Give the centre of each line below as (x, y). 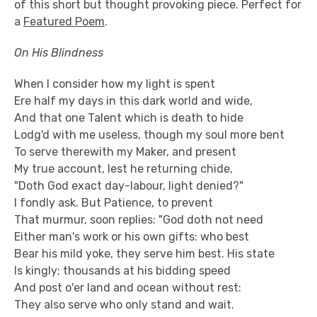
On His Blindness (59, 53)
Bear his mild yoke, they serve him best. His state (144, 254)
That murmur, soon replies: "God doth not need (139, 220)
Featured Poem (64, 22)
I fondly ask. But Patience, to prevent (114, 203)
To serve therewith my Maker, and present (125, 152)
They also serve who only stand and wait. (124, 305)
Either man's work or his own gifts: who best (132, 237)
